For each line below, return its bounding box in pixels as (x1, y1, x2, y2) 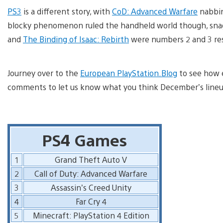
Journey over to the (7, 67, 80, 78)
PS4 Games (42, 129, 127, 150)
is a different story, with (21, 5, 112, 16)
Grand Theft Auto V (55, 154, 127, 165)
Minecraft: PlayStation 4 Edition (32, 210, 149, 221)
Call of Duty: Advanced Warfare (34, 168, 147, 179)
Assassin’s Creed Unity (50, 182, 131, 193)
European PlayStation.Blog (80, 67, 177, 78)
